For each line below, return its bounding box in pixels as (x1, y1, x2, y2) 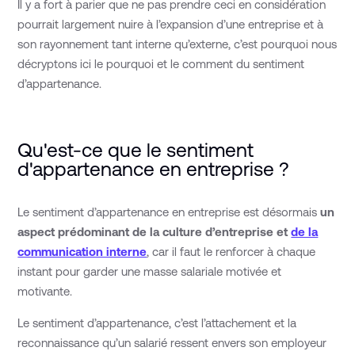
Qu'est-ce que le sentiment (17, 139, 254, 162)
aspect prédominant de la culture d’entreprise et (17, 225, 292, 239)
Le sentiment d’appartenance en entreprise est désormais (17, 205, 321, 219)
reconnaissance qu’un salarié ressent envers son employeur (17, 336, 327, 350)
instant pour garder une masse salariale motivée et (17, 265, 282, 279)
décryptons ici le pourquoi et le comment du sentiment (17, 56, 305, 71)
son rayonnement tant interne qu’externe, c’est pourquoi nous (17, 36, 338, 51)
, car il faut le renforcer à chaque (147, 245, 316, 259)
